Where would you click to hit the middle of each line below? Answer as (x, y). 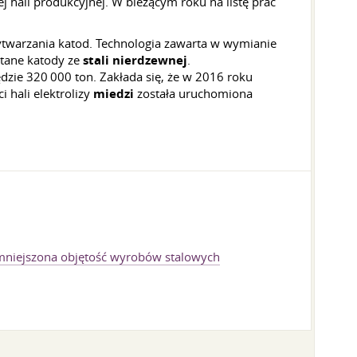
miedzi (114, 94)
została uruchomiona (193, 93)
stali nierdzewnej (135, 60)
